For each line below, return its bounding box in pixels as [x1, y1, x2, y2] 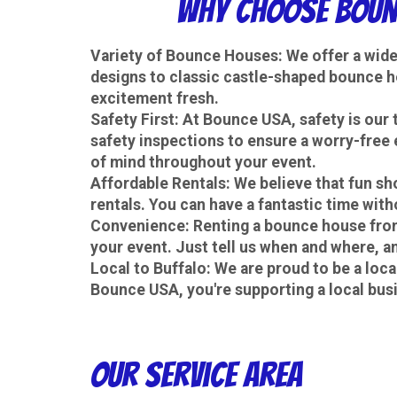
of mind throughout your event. [90, 152, 316, 171]
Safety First [90, 110, 175, 128]
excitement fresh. [90, 89, 219, 107]
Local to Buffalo [90, 259, 206, 277]
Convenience [90, 216, 185, 235]
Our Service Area [90, 355, 302, 393]
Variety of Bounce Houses [90, 46, 278, 65]
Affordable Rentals [90, 174, 226, 192]
